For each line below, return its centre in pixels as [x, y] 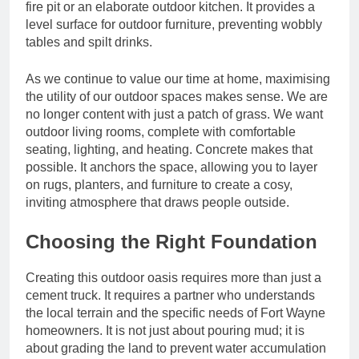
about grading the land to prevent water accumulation [176, 349]
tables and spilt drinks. [89, 42]
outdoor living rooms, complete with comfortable [161, 132]
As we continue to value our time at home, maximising [178, 79]
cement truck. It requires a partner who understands [170, 296]
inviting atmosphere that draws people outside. [157, 203]
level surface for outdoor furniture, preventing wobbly [174, 25]
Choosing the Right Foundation [171, 242]
